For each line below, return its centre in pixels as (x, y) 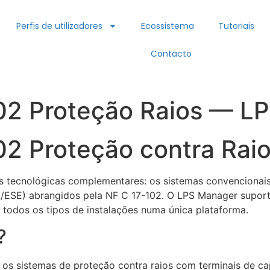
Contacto (171, 54)
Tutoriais (237, 26)
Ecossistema (168, 26)
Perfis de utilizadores (60, 26)
